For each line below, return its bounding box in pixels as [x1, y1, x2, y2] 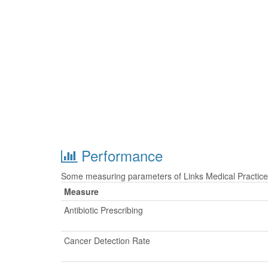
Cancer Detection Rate [64, 234, 150, 246]
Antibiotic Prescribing [64, 204, 143, 216]
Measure [64, 185, 99, 197]
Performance [77, 145, 163, 166]
